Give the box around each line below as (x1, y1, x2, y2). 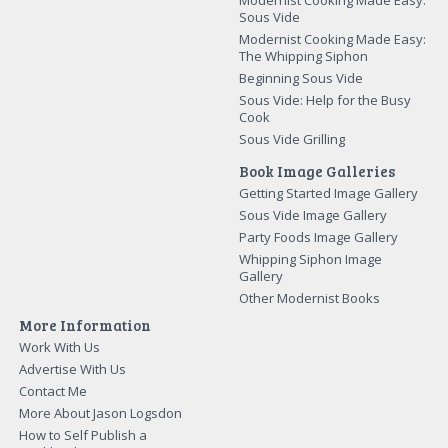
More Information (19, 314, 152, 335)
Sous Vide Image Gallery (239, 205, 387, 224)
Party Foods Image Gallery (239, 227, 398, 246)
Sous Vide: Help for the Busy (239, 90, 411, 109)
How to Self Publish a (19, 425, 148, 444)
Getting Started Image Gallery (239, 183, 418, 202)
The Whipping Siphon (239, 46, 368, 65)
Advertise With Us (19, 359, 127, 378)
